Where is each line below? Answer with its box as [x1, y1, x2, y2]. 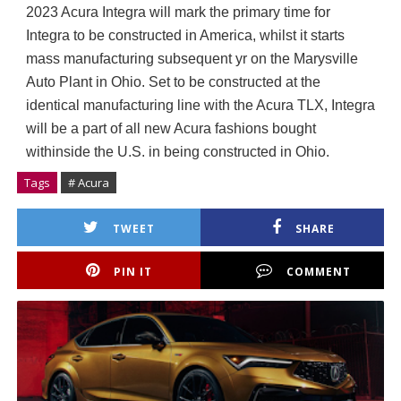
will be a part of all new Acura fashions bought [25, 121, 316, 136]
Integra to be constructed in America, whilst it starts [25, 28, 345, 43]
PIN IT [114, 264, 153, 279]
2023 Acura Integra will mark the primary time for [25, 4, 330, 20]
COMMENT [286, 264, 351, 279]
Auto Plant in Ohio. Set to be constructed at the [25, 74, 320, 90]
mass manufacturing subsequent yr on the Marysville [25, 51, 358, 66]
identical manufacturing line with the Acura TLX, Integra [25, 98, 375, 113]
